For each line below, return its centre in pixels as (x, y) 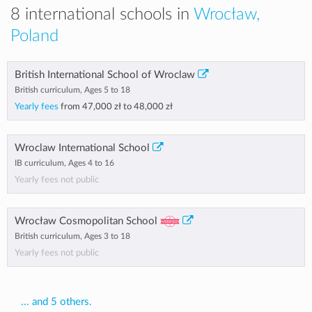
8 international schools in (102, 15)
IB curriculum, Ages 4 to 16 (64, 163)
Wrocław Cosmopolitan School (86, 221)
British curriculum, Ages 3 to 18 (72, 236)
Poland (34, 36)
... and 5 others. (56, 302)
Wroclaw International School (82, 148)
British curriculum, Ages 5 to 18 (72, 90)
